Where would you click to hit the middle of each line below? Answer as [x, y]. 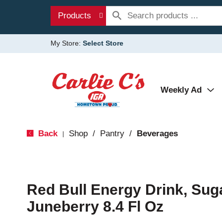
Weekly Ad [181, 90]
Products [75, 16]
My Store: [67, 43]
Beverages [157, 134]
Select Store [103, 43]
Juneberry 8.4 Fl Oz [95, 206]
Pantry [112, 134]
